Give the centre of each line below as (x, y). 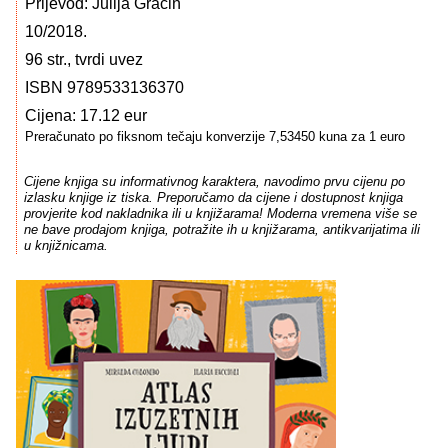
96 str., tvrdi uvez (84, 59)
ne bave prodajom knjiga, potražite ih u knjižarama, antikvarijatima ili (221, 230)
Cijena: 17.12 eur (86, 115)
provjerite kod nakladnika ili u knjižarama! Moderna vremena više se (220, 214)
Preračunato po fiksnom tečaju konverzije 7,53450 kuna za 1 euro (215, 136)
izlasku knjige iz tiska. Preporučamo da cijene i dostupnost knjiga (213, 198)
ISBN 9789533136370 (104, 87)
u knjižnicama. (65, 246)
